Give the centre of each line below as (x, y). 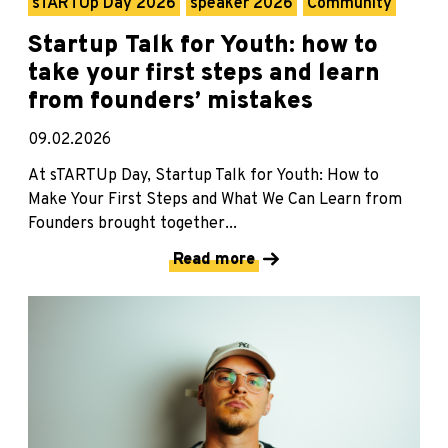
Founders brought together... (132, 223)
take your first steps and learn (204, 73)
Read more (214, 259)
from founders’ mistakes (170, 101)
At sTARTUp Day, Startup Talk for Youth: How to (203, 175)
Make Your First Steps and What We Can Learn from (215, 199)
